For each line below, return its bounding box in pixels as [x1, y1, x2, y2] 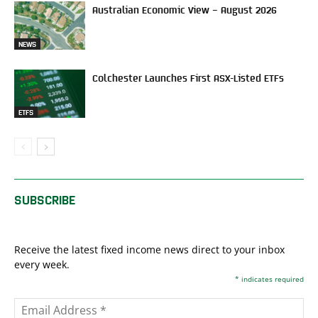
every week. [14, 257, 70, 271]
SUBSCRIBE [14, 191, 75, 207]
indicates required [239, 273, 304, 284]
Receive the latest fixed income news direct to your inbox [14, 242, 285, 256]
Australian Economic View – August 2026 [92, 3, 277, 15]
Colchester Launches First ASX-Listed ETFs [92, 71, 284, 83]
